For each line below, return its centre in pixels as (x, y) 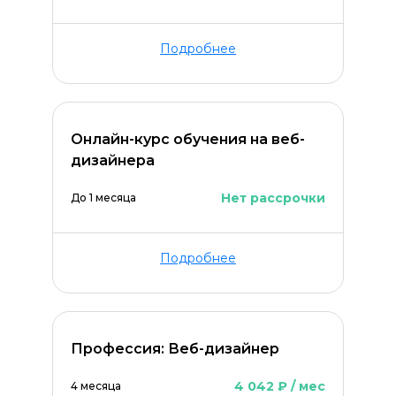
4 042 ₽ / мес (280, 386)
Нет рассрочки (273, 198)
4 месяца (96, 386)
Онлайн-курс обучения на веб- (188, 139)
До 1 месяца (103, 198)
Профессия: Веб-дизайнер (175, 349)
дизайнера (113, 160)
